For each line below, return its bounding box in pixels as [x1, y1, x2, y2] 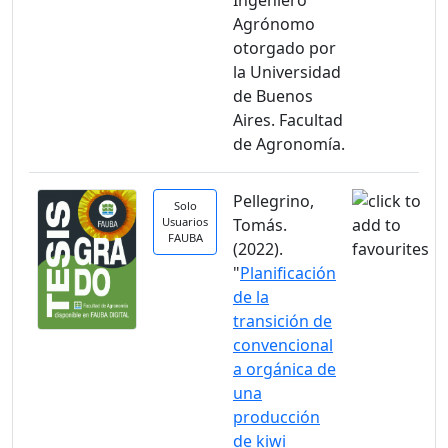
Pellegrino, [233, 190, 314, 212]
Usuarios [162, 214, 208, 229]
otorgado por [233, 37, 336, 59]
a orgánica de [233, 358, 336, 380]
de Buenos [233, 85, 313, 107]
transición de [233, 310, 332, 332]
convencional [233, 334, 333, 356]
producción [233, 406, 320, 428]
